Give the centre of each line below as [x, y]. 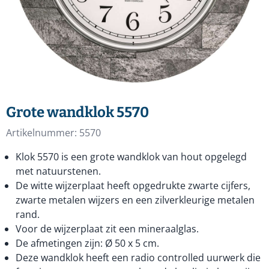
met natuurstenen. [58, 171]
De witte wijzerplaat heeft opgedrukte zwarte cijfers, [133, 186]
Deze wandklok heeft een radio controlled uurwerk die [138, 258]
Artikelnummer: [41, 133]
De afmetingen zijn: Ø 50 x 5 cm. [87, 243]
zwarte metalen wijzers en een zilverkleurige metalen [135, 200]
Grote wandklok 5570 [77, 112]
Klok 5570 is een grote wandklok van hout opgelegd [131, 157]
